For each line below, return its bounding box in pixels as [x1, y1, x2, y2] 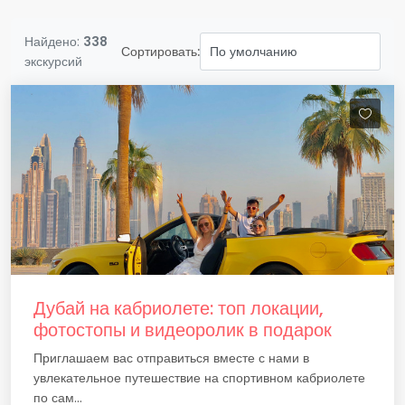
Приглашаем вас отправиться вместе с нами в [33, 349, 309, 367]
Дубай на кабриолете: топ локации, [33, 296, 324, 321]
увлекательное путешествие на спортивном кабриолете [33, 369, 365, 387]
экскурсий [24, 52, 82, 71]
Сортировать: [121, 42, 200, 61]
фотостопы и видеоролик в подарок [33, 317, 332, 343]
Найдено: [24, 33, 83, 51]
